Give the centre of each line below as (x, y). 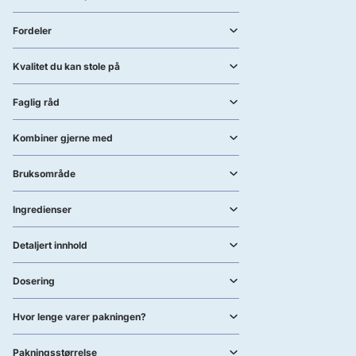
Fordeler (32, 30)
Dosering (34, 281)
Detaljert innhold (50, 245)
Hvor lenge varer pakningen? (79, 316)
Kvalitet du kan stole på (66, 66)
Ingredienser (42, 209)
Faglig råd (36, 102)
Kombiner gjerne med (63, 137)
